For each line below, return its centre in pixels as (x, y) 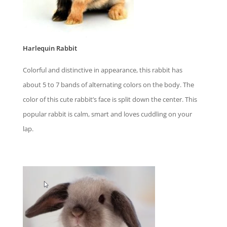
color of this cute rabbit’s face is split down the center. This (110, 99)
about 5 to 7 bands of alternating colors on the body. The (108, 84)
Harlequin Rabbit (50, 48)
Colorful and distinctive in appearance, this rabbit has (102, 70)
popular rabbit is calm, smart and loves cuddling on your (107, 114)
